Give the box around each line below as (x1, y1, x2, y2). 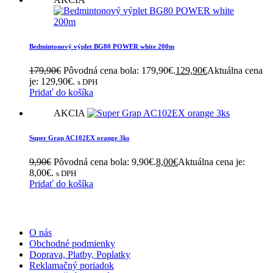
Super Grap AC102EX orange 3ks (29, 134, 129, 142)
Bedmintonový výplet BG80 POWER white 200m (29, 43, 174, 51)
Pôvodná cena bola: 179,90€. (63, 65, 175, 76)
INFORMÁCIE (5, 204, 49, 212)
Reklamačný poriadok (29, 260, 114, 271)
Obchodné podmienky (29, 238, 115, 249)
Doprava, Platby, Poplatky (29, 249, 130, 260)
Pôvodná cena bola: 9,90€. (54, 157, 156, 167)
